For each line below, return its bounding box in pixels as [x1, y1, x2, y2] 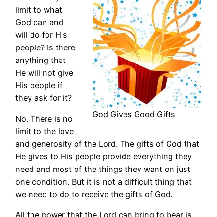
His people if [15, 80, 62, 91]
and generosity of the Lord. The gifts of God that [15, 139, 199, 149]
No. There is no [15, 113, 73, 124]
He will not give [15, 68, 73, 78]
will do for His [15, 30, 67, 40]
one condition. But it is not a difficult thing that [15, 176, 192, 186]
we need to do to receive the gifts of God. [15, 189, 172, 199]
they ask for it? [15, 93, 72, 103]
